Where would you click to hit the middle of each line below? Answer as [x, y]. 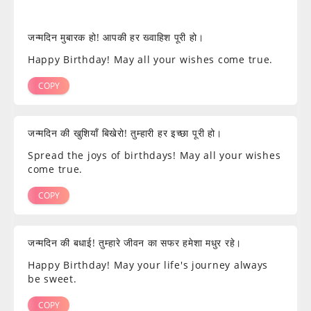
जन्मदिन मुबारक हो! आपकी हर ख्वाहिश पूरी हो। [116, 37]
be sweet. [52, 279]
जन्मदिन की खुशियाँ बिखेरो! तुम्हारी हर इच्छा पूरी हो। [125, 133]
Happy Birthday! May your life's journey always [148, 265]
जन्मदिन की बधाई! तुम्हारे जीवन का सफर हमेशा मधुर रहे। [135, 243]
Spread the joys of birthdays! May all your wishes [154, 155]
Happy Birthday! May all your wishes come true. [151, 60]
